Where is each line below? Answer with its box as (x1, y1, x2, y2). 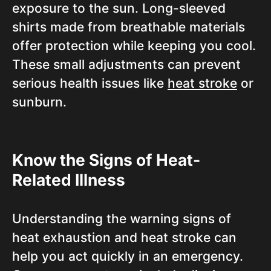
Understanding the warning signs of (12, 211, 231, 226)
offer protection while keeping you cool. (12, 38, 256, 53)
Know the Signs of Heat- (12, 150, 200, 169)
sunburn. (12, 94, 67, 109)
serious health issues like (12, 76, 168, 91)
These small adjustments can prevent (12, 57, 241, 72)
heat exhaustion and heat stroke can (12, 230, 237, 245)
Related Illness (12, 170, 125, 189)
